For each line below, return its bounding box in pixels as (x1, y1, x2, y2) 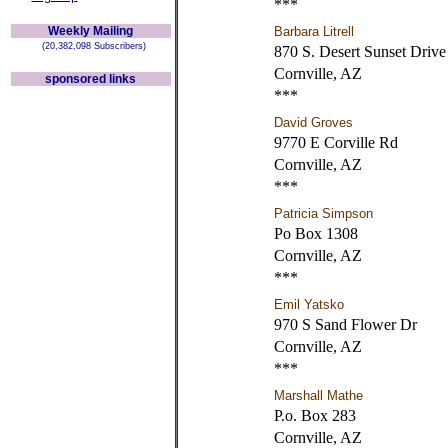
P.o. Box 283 (273, 407, 356, 424)
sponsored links (45, 72, 136, 86)
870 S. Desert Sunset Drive (273, 43, 446, 60)
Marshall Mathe (273, 388, 363, 403)
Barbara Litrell (273, 24, 354, 39)
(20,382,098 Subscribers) (35, 41, 146, 51)
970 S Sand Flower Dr (273, 316, 417, 333)
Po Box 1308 (273, 225, 358, 242)
